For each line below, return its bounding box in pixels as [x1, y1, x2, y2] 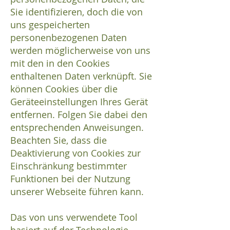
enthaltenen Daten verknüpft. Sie [10, 70, 152, 83]
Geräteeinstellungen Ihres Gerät [10, 95, 148, 108]
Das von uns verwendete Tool [10, 211, 138, 224]
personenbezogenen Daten [10, 31, 127, 44]
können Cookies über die [10, 83, 118, 95]
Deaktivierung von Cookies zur [10, 147, 141, 160]
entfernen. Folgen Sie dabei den [10, 108, 147, 121]
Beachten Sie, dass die [10, 134, 107, 147]
